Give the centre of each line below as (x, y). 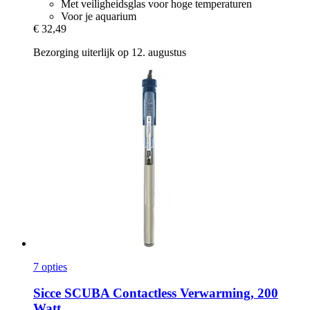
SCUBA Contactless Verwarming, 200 (170, 293)
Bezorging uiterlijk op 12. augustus (110, 52)
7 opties (50, 266)
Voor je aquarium (99, 16)
